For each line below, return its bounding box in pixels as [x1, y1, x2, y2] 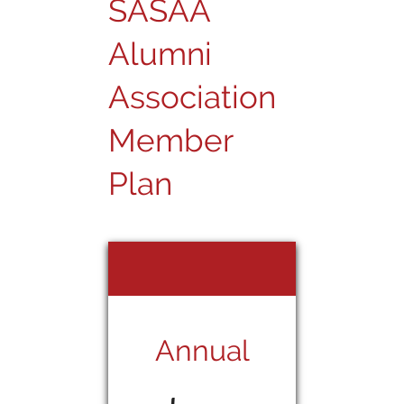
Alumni [108, 34, 212, 72]
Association [108, 78, 276, 115]
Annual [154, 333, 250, 367]
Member [108, 121, 233, 159]
